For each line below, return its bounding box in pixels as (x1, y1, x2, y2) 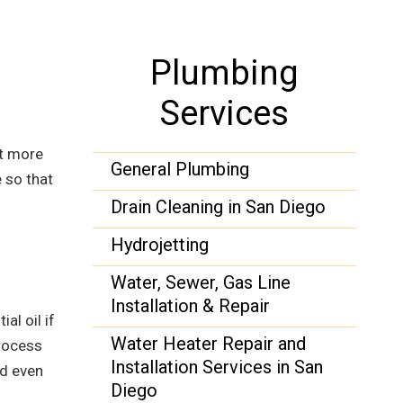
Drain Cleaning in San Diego (111, 196, 327, 218)
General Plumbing (111, 158, 250, 180)
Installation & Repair (111, 295, 271, 317)
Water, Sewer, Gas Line (111, 272, 291, 293)
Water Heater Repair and (111, 333, 307, 354)
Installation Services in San (111, 356, 324, 378)
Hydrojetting (111, 234, 210, 255)
